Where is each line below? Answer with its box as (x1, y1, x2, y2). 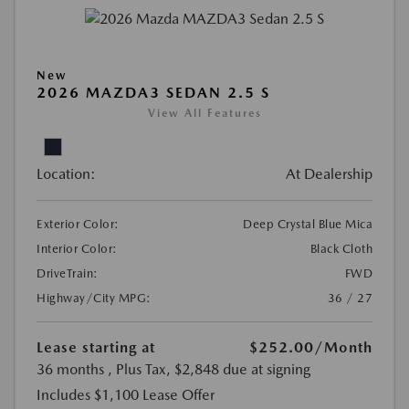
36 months (37, 361, 104, 379)
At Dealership (286, 165, 372, 184)
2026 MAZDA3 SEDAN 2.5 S (37, 84, 270, 102)
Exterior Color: (37, 217, 120, 232)
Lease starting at (37, 339, 155, 357)
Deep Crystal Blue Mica (243, 217, 372, 232)
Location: (37, 165, 96, 184)
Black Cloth (309, 242, 372, 257)
